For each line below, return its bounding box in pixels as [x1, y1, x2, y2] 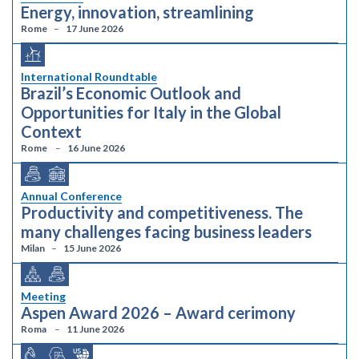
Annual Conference [21, 189, 122, 203]
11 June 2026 [67, 323, 124, 335]
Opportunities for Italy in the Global [21, 103, 281, 122]
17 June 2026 [66, 22, 123, 34]
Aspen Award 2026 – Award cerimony [21, 303, 296, 322]
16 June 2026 [67, 142, 125, 154]
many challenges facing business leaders [21, 222, 312, 241]
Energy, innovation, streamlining [21, 2, 254, 22]
